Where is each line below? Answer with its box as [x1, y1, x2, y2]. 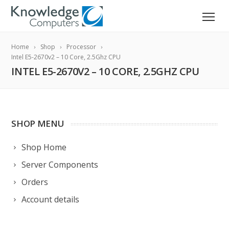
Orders [21, 176, 49, 188]
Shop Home [21, 142, 67, 153]
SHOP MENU [11, 118, 64, 129]
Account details [21, 194, 80, 205]
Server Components [21, 159, 99, 170]
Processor [66, 42, 97, 51]
